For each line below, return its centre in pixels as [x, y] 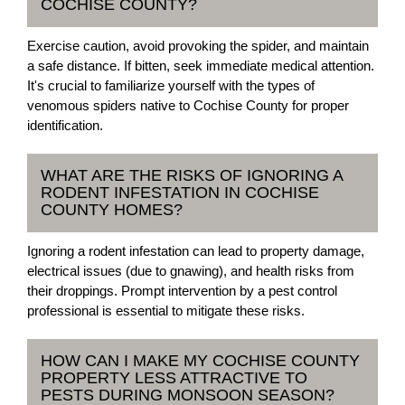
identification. [65, 125]
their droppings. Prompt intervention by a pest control [182, 290]
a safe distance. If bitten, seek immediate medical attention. [201, 65]
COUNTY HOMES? [112, 209]
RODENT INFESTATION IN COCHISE [180, 192]
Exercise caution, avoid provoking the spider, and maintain [198, 45]
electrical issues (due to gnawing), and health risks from [191, 270]
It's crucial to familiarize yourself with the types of [171, 85]
